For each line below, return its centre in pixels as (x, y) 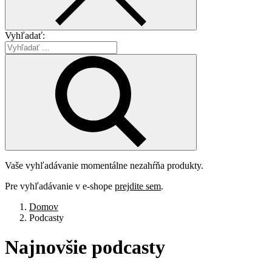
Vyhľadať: (25, 35)
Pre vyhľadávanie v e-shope (60, 186)
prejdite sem (138, 186)
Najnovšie (48, 247)
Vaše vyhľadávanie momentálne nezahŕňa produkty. (104, 165)
